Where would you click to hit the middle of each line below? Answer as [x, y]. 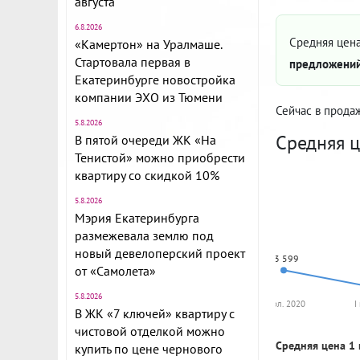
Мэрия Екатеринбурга [137, 218]
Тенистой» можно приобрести [160, 157]
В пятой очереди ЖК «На [145, 140]
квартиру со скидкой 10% [147, 175]
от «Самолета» [115, 271]
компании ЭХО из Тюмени [149, 97]
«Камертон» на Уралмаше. [148, 44]
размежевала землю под [144, 235]
